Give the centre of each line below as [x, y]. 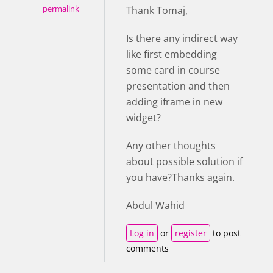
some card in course [173, 70]
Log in [142, 233]
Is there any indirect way [182, 38]
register [191, 233]
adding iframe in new [174, 101]
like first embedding [172, 54]
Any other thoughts [171, 145]
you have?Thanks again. [180, 177]
